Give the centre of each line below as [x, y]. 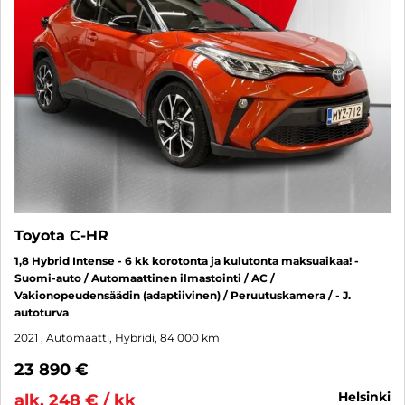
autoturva [42, 313]
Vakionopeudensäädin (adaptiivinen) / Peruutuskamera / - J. [183, 296]
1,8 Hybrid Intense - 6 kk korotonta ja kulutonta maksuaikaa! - [187, 261]
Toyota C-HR [61, 236]
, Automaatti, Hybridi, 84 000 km [130, 338]
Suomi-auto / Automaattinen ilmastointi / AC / [145, 278]
